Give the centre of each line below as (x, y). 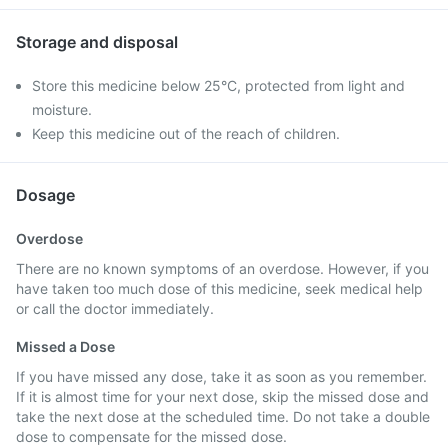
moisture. (62, 109)
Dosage (45, 195)
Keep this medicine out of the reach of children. (186, 133)
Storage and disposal (97, 42)
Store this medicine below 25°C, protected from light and (218, 85)
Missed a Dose (65, 346)
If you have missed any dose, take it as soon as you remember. (221, 376)
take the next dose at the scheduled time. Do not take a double (223, 416)
